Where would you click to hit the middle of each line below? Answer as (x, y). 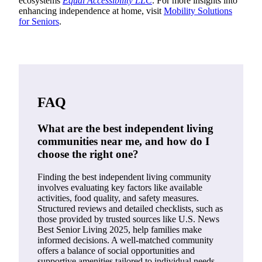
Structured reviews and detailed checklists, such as (130, 208)
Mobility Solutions (198, 11)
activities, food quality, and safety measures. (118, 198)
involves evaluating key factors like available (120, 187)
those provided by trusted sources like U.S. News (128, 219)
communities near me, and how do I (123, 141)
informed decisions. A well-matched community (125, 240)
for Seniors (39, 22)
